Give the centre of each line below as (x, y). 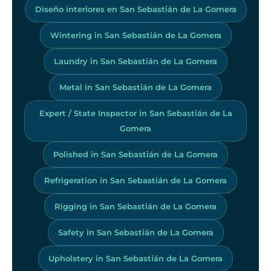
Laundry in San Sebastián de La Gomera (135, 61)
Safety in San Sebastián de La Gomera (135, 232)
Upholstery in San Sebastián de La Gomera (135, 258)
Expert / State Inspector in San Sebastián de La (135, 113)
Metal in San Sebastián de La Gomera (135, 87)
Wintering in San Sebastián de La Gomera (135, 35)
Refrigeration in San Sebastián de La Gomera (135, 180)
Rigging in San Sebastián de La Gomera (135, 206)
